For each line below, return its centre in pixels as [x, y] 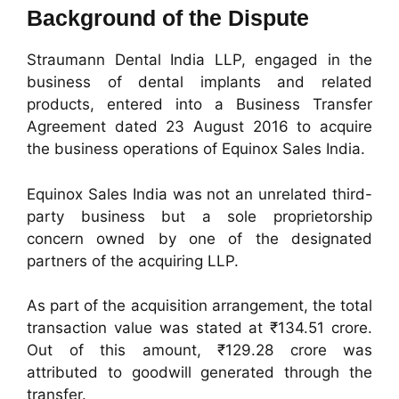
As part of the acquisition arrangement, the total [199, 306]
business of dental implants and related [199, 82]
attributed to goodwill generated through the [199, 373]
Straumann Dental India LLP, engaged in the [199, 60]
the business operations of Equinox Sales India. [196, 149]
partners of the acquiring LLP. [133, 261]
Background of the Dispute [168, 18]
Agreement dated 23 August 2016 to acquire [199, 127]
